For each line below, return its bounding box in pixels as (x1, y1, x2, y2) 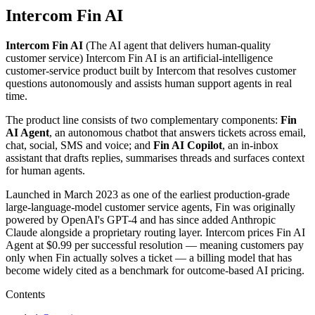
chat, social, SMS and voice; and (6, 139, 153, 152)
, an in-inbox (222, 139, 278, 152)
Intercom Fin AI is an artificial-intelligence (86, 52, 273, 65)
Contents (6, 288, 45, 301)
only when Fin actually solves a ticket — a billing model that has (6, 252, 292, 264)
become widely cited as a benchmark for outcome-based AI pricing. (6, 264, 304, 277)
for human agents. (6, 165, 85, 177)
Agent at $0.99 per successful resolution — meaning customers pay (6, 239, 304, 252)
